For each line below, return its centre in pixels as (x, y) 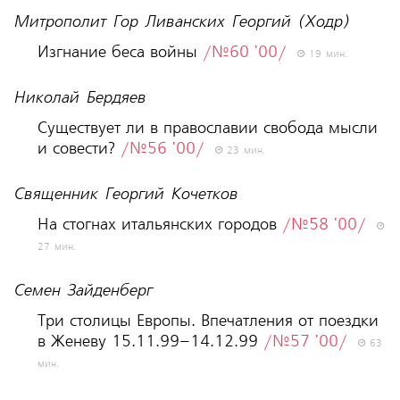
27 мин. (56, 248)
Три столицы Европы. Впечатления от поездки (208, 321)
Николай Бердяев (79, 98)
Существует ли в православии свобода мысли (207, 129)
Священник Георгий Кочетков (125, 195)
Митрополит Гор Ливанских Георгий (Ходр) (181, 22)
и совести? (79, 149)
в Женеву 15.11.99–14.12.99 (150, 342)
